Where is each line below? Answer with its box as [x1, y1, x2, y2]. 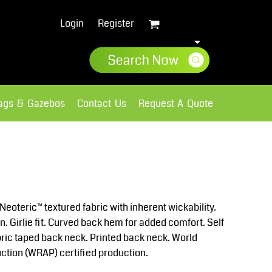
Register [97, 16, 134, 31]
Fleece [149, 124, 178, 139]
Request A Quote [138, 96, 214, 110]
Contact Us [76, 96, 126, 110]
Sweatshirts [18, 124, 70, 139]
